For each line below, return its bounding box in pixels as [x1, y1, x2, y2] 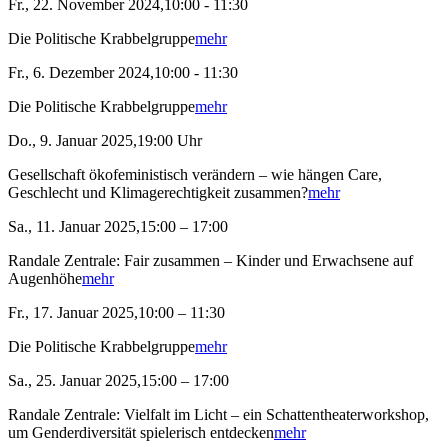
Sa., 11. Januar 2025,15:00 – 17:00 [8, 218, 228, 236]
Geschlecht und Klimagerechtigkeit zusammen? [8, 184, 308, 202]
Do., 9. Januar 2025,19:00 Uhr [8, 132, 202, 150]
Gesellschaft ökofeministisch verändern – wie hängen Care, [8, 166, 382, 184]
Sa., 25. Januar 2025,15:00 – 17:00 [8, 372, 229, 390]
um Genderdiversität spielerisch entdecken [8, 424, 274, 442]
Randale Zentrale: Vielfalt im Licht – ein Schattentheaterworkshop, [8, 406, 429, 424]
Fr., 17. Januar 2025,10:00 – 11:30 [8, 304, 225, 322]
